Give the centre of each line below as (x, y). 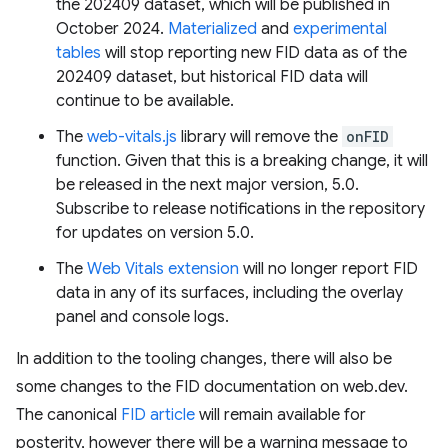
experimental (340, 29)
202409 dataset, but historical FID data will (212, 77)
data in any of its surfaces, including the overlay (229, 293)
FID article (158, 415)
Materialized (212, 29)
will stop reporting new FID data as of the (254, 53)
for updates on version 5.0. (155, 233)
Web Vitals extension (163, 269)
